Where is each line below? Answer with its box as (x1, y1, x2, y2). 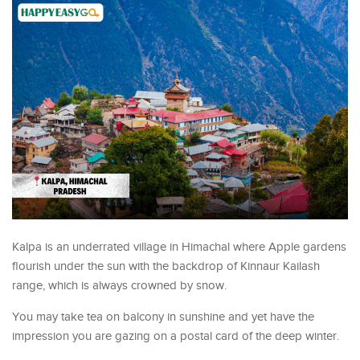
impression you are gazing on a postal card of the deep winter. (12, 329, 339, 343)
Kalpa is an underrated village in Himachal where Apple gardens (12, 239, 346, 254)
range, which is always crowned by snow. (12, 278, 227, 292)
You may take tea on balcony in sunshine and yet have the (12, 309, 314, 324)
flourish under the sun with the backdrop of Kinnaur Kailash (12, 259, 320, 273)
